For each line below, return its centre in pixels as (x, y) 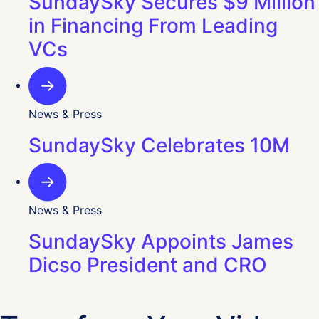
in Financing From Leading (153, 25)
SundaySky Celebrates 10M (159, 145)
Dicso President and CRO (148, 265)
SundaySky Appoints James (161, 241)
